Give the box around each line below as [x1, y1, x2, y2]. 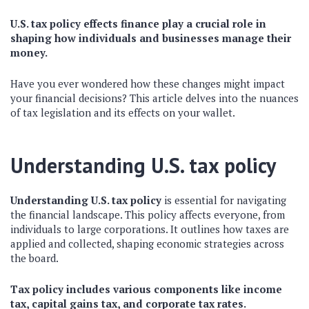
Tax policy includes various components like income [10, 282, 282, 296]
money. [10, 46, 48, 59]
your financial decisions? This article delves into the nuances [10, 91, 299, 105]
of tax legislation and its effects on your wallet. [10, 106, 235, 119]
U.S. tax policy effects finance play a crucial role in [10, 17, 266, 30]
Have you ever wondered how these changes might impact [10, 77, 285, 90]
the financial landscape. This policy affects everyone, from [10, 208, 285, 221]
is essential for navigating [161, 193, 286, 207]
